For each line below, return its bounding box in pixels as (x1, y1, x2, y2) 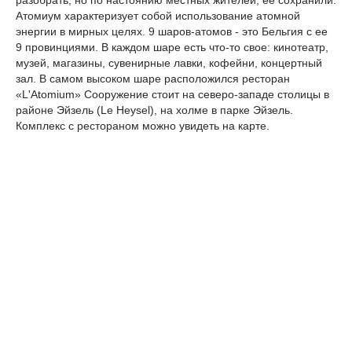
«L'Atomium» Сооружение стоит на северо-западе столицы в (16, 88, 329, 101)
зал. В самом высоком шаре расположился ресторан (16, 72, 290, 85)
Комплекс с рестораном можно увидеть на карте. (16, 119, 269, 132)
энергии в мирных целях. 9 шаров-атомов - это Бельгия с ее (16, 25, 328, 38)
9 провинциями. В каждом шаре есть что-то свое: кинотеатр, (16, 41, 328, 53)
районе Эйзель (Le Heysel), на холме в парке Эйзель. (16, 104, 293, 116)
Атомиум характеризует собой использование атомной (16, 9, 300, 22)
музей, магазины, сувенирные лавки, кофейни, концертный (16, 57, 322, 69)
